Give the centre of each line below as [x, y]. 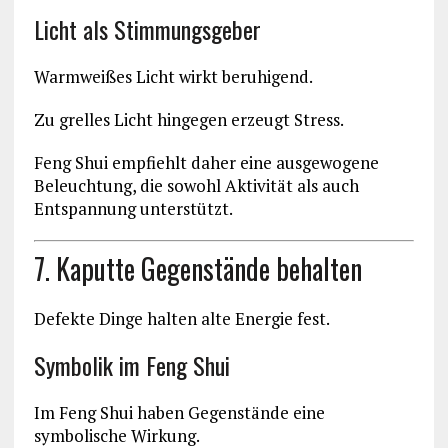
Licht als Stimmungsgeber [147, 29]
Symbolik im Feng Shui [131, 364]
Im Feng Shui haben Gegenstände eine [179, 412]
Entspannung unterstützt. [133, 209]
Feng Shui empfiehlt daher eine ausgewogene [206, 163]
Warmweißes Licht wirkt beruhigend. [173, 77]
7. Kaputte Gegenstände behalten [197, 268]
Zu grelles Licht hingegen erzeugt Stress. [188, 120]
